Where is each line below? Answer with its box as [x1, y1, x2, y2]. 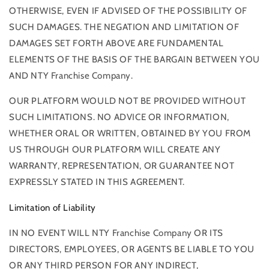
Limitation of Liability [9, 202, 96, 213]
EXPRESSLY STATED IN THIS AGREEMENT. [9, 176, 186, 187]
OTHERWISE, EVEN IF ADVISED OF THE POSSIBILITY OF [9, 5, 247, 16]
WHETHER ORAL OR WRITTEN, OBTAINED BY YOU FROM [9, 127, 252, 139]
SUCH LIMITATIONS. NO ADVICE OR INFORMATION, [9, 111, 229, 122]
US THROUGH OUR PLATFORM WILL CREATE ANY [9, 144, 221, 155]
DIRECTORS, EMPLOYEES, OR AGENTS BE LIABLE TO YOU [9, 244, 255, 255]
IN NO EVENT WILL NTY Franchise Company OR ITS [9, 228, 224, 239]
